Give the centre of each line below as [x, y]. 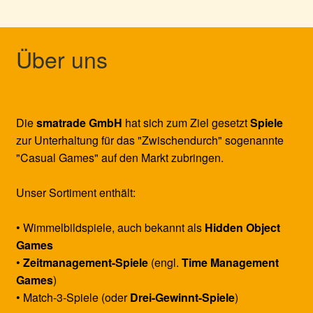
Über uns [61, 59]
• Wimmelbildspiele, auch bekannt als [110, 227]
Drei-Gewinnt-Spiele [182, 297]
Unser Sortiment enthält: [75, 192]
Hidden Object [242, 227]
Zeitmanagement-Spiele [85, 262]
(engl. [165, 262]
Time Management [230, 262]
